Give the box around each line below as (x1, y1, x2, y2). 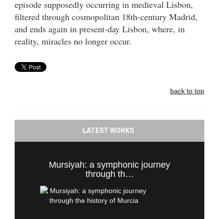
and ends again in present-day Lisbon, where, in (15, 23, 185, 35)
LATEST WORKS (83, 127, 134, 134)
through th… (85, 169, 134, 179)
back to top (170, 87, 204, 95)
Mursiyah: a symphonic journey (49, 160, 170, 170)
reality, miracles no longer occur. (15, 35, 131, 47)
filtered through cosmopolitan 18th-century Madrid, (15, 11, 197, 22)
